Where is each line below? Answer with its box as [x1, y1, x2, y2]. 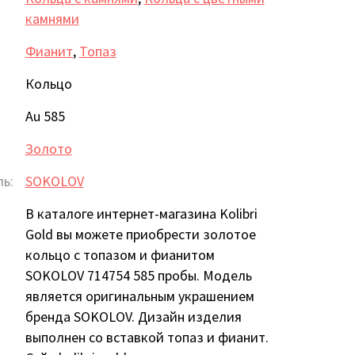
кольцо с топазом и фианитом [25, 245, 215, 264]
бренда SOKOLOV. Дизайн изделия [25, 307, 242, 326]
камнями [25, 9, 79, 28]
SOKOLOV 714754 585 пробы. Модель [25, 265, 252, 284]
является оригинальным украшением [25, 286, 254, 305]
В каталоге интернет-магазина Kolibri [25, 204, 258, 223]
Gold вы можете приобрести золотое [25, 224, 256, 243]
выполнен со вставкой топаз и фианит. [25, 327, 269, 346]
